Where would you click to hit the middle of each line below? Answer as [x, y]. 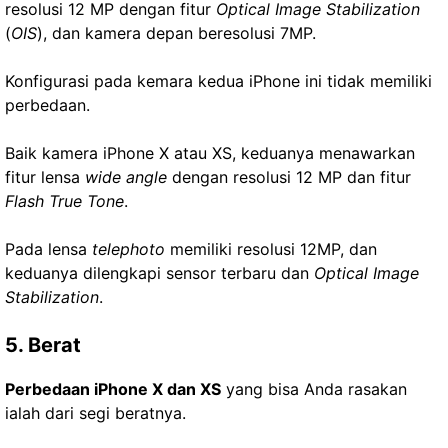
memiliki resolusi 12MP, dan [271, 248]
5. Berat [43, 344]
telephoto [128, 248]
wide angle [126, 176]
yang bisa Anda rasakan [314, 388]
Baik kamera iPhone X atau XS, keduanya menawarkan [210, 152]
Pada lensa [48, 248]
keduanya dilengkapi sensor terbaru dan [159, 272]
